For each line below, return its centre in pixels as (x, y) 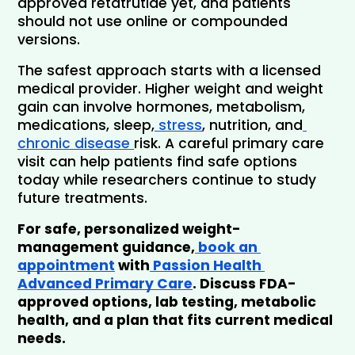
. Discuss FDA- (244, 283)
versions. (49, 39)
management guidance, (106, 247)
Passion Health (206, 265)
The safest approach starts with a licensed (169, 70)
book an (226, 247)
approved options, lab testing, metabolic (167, 302)
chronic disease (76, 143)
